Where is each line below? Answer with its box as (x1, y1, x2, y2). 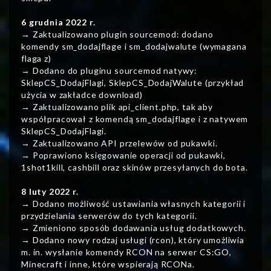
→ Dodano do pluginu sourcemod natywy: (21, 65, 198, 76)
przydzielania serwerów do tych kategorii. (21, 211, 197, 221)
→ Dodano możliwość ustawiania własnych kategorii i (21, 198, 246, 209)
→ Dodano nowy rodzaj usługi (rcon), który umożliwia (21, 235, 244, 246)
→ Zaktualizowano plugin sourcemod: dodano (21, 29, 214, 40)
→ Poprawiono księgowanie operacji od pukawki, (21, 150, 226, 161)
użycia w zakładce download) (21, 90, 143, 100)
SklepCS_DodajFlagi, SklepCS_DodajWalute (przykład (21, 77, 244, 88)
